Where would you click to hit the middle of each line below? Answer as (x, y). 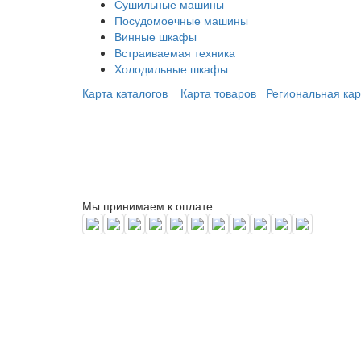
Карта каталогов (125, 92)
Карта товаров (218, 92)
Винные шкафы (156, 36)
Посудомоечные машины (181, 20)
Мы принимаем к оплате (147, 205)
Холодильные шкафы (171, 68)
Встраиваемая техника (175, 52)
